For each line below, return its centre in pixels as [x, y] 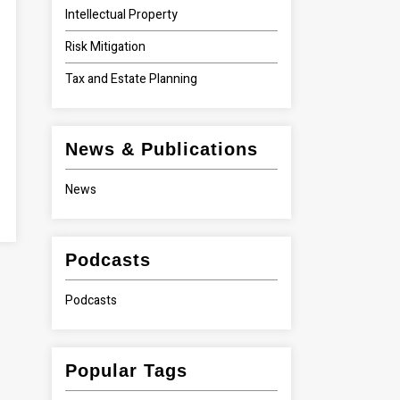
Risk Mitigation [106, 47]
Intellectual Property [122, 15]
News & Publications [162, 149]
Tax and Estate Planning [132, 79]
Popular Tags [127, 371]
